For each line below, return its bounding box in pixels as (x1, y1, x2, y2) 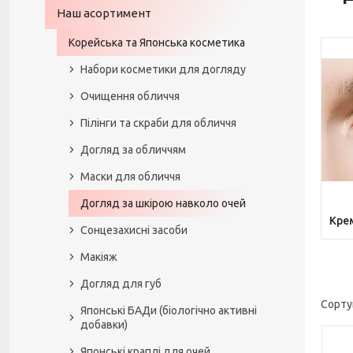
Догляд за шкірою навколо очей (80, 197, 246, 210)
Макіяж (80, 251, 117, 263)
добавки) (80, 318, 128, 331)
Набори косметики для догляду (80, 63, 246, 76)
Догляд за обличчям (80, 143, 186, 156)
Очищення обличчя (80, 90, 180, 102)
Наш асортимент (57, 6, 151, 20)
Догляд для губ (80, 277, 162, 290)
